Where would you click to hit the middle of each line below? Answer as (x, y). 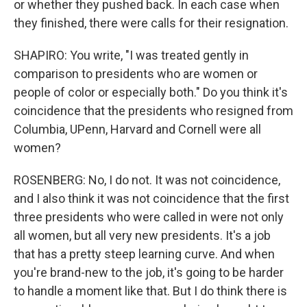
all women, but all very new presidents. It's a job (142, 235)
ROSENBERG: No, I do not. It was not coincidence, (147, 180)
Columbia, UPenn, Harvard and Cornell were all (137, 129)
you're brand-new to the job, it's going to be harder (149, 272)
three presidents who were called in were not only (149, 217)
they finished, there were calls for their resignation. (151, 23)
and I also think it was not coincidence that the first (151, 198)
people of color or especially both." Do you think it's (151, 92)
